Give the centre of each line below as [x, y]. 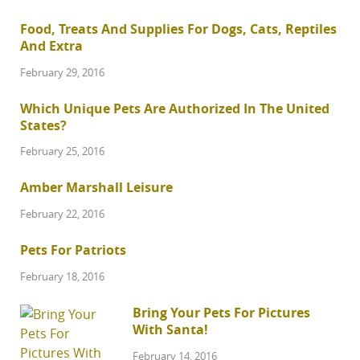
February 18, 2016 [62, 277]
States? [43, 125]
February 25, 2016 [62, 151]
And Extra [51, 45]
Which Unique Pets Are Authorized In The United [175, 108]
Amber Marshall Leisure [96, 188]
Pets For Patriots [73, 250]
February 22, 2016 [62, 214]
